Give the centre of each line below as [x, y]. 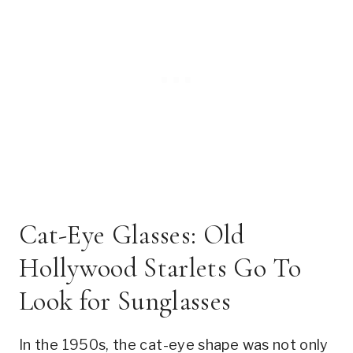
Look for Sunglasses [125, 301]
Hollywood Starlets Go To [160, 268]
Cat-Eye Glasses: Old [132, 235]
